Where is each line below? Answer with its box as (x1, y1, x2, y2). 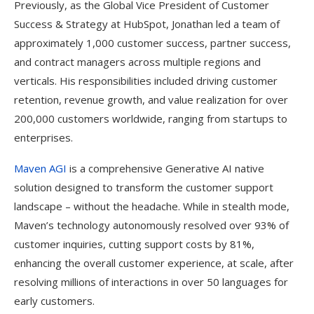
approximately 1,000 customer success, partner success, (14, 36, 291, 50)
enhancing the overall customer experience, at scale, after (14, 256, 294, 270)
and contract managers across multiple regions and (14, 55, 261, 69)
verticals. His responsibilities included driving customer (14, 74, 278, 88)
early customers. (14, 294, 95, 308)
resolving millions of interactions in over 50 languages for (14, 275, 288, 289)
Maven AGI (14, 161, 67, 175)
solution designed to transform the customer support (14, 180, 273, 194)
